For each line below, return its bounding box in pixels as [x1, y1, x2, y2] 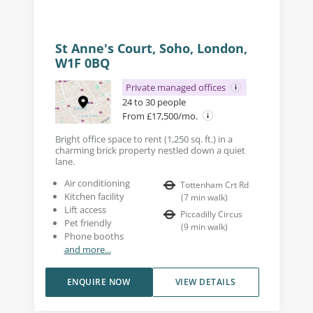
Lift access [64, 203, 106, 217]
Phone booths [64, 230, 124, 243]
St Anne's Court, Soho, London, [54, 40, 247, 57]
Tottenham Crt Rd [180, 179, 249, 191]
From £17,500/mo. [122, 110, 200, 123]
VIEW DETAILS [175, 276, 236, 289]
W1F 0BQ [54, 54, 110, 72]
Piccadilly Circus [180, 208, 242, 221]
